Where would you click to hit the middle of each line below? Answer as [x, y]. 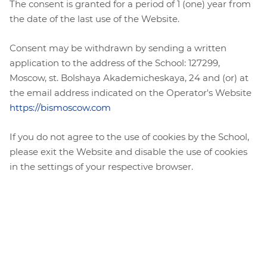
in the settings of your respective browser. [101, 167]
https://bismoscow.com [60, 108]
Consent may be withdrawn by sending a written [118, 48]
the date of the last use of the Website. [94, 19]
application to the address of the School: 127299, [115, 63]
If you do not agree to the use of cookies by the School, [129, 137]
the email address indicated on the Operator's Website [131, 93]
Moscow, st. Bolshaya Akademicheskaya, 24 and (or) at [129, 78]
